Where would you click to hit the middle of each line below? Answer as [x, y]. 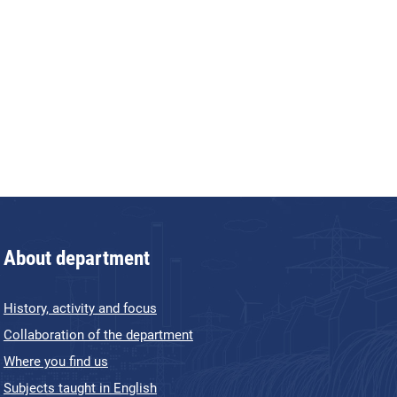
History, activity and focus [80, 308]
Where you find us [55, 362]
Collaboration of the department [98, 335]
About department [76, 258]
